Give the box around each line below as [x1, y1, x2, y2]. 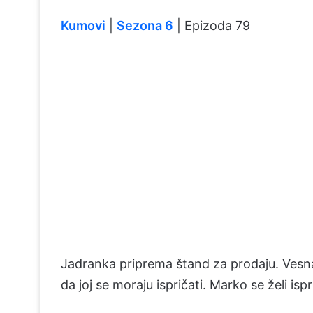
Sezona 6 [117, 18, 173, 33]
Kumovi [61, 18, 105, 33]
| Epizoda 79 [173, 18, 250, 33]
